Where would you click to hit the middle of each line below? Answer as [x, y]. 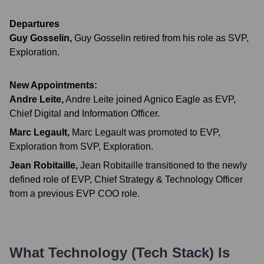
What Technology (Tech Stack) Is [120, 253]
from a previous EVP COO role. [75, 194]
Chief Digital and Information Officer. [85, 113]
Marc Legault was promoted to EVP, [146, 132]
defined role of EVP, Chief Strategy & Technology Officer [126, 179]
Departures [34, 24]
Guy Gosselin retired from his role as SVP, [161, 38]
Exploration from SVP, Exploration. [81, 146]
